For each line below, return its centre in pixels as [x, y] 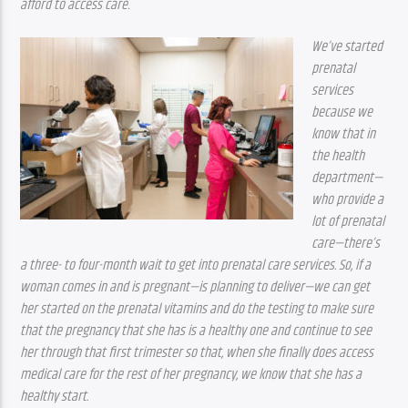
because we [342, 112]
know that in [344, 134]
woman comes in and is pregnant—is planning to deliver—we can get [195, 287]
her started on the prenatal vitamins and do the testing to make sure [197, 309]
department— [347, 178]
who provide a [348, 199]
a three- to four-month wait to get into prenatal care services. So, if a [196, 265]
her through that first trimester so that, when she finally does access [197, 352]
